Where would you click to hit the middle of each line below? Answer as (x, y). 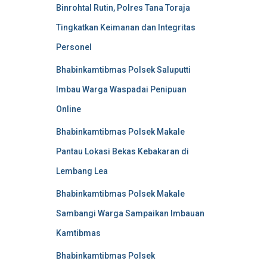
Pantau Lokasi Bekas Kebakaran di (122, 151)
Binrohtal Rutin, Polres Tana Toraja (123, 8)
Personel (74, 47)
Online (68, 109)
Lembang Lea (82, 171)
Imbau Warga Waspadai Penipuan (121, 89)
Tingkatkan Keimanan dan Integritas (125, 27)
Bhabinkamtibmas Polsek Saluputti (123, 70)
